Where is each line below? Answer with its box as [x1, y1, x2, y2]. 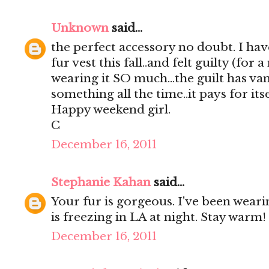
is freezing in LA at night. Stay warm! [51, 210, 266, 225]
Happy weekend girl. [51, 103, 171, 117]
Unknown [51, 21, 109, 35]
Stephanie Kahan [51, 175, 151, 190]
